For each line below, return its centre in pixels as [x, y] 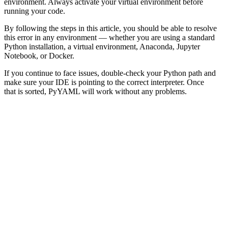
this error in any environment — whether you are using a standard [109, 37]
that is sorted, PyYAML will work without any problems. [95, 91]
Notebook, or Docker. [39, 55]
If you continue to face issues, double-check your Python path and [110, 73]
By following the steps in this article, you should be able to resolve [110, 28]
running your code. [35, 11]
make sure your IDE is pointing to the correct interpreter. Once [104, 82]
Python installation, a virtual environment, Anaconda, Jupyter [102, 46]
